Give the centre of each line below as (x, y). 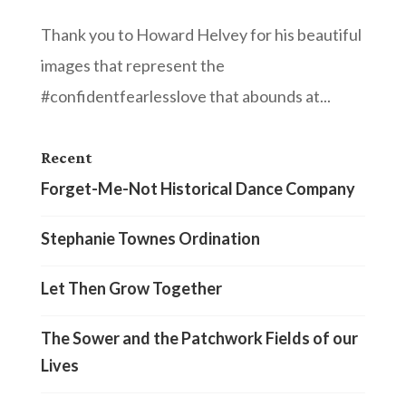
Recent (66, 157)
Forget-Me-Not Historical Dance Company (198, 188)
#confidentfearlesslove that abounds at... (185, 96)
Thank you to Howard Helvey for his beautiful (201, 34)
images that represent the (132, 65)
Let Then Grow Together (131, 288)
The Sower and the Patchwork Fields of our (199, 338)
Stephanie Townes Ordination (150, 238)
